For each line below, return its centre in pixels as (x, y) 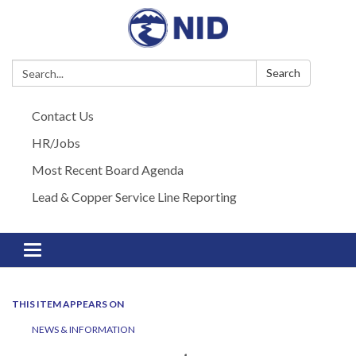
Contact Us (63, 116)
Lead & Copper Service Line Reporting (134, 197)
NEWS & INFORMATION (83, 329)
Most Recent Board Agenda (108, 170)
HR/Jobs (56, 143)
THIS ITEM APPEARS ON (68, 304)
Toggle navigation (81, 252)
